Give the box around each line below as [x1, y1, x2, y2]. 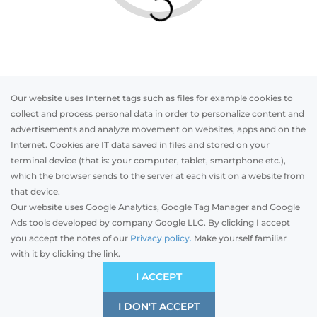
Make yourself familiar [192, 233, 287, 243]
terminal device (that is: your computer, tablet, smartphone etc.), [11, 155, 286, 166]
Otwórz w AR [133, 149, 201, 162]
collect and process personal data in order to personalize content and [11, 108, 304, 119]
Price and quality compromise [23, 292, 173, 305]
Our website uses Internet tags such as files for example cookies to [11, 93, 293, 103]
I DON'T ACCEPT [117, 300, 200, 313]
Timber [241, 214, 279, 226]
